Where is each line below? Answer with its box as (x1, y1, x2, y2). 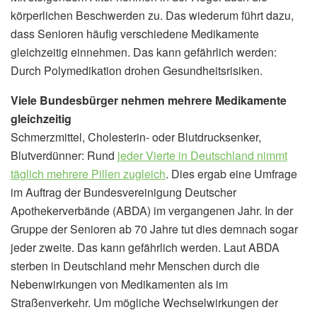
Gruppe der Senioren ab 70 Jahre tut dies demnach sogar (11, 220, 298, 237)
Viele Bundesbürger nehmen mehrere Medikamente (11, 91, 287, 108)
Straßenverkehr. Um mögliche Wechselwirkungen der (11, 294, 278, 311)
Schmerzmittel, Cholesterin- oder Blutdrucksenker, (11, 128, 261, 145)
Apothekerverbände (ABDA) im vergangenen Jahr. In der (11, 202, 293, 219)
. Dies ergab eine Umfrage (166, 165, 297, 182)
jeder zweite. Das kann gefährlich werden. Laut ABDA (11, 238, 279, 255)
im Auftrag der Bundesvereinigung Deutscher (11, 183, 236, 200)
